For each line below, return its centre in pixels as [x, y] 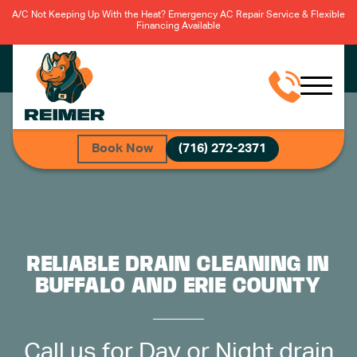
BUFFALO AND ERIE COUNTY [178, 285]
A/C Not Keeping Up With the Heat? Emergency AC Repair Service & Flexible [178, 15]
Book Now [122, 149]
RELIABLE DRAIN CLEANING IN [178, 264]
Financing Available [178, 26]
